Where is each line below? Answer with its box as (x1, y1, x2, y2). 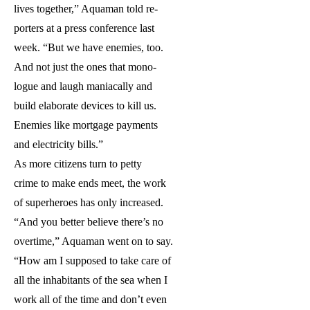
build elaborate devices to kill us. (14, 100, 156, 112)
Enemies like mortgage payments (14, 119, 158, 131)
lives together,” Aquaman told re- (14, 3, 158, 15)
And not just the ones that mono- (14, 61, 156, 73)
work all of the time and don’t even (14, 293, 167, 306)
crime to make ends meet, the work (14, 177, 166, 190)
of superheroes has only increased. (14, 197, 163, 209)
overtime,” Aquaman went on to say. (14, 235, 173, 248)
